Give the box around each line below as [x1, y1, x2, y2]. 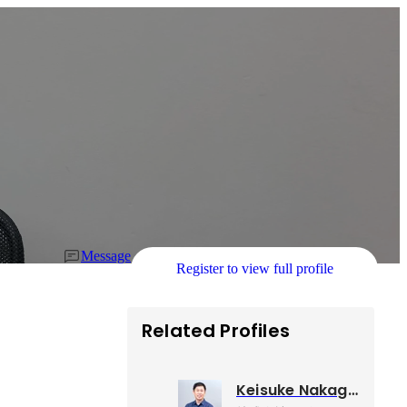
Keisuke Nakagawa [347, 380, 358, 402]
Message [81, 248, 131, 264]
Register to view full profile [175, 261, 333, 277]
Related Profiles [142, 318, 290, 344]
